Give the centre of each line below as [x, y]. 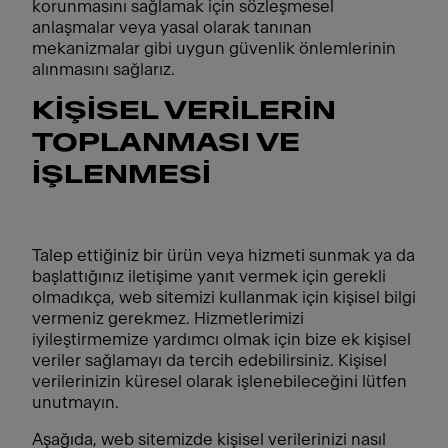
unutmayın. [75, 402]
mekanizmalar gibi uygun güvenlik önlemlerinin [214, 48]
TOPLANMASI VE [166, 143]
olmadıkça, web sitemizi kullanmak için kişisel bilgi [224, 297]
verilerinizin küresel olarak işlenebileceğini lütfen [219, 381]
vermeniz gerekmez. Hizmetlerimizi [168, 318]
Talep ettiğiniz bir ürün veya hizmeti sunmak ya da [223, 255]
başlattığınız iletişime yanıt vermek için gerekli [209, 276]
